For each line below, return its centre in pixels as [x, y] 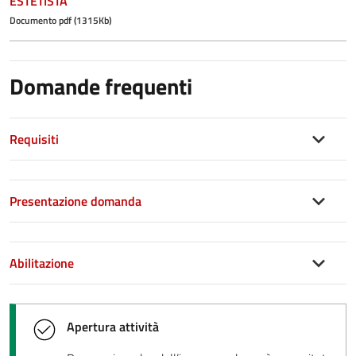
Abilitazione [43, 263]
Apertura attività [113, 326]
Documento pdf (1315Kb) [60, 20]
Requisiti [36, 139]
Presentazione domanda [77, 201]
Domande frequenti [101, 86]
